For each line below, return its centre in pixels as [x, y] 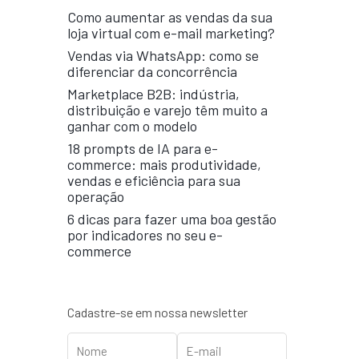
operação [96, 196]
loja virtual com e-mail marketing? [171, 33]
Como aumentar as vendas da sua [170, 17]
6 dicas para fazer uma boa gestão [172, 219]
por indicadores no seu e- [145, 235]
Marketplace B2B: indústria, [154, 94]
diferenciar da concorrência [153, 71]
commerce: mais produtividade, [165, 164]
